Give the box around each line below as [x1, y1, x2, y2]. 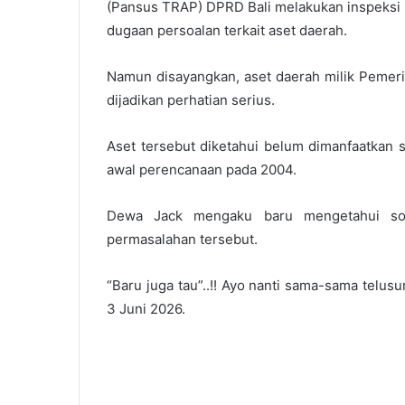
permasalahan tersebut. [107, 230, 258, 248]
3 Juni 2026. [107, 299, 185, 317]
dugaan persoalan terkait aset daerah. [107, 21, 347, 39]
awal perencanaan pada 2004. [107, 160, 297, 178]
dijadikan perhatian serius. [107, 90, 275, 108]
